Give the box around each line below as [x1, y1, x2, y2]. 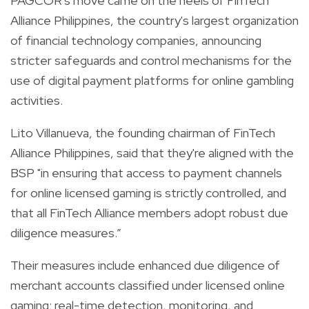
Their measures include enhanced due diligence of [10, 257, 280, 273]
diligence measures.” [10, 224, 121, 241]
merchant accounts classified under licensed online [10, 277, 285, 293]
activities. [10, 92, 63, 108]
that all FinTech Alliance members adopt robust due [10, 204, 288, 221]
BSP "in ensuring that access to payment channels [10, 164, 282, 181]
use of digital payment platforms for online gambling [10, 72, 294, 88]
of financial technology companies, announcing [10, 32, 261, 48]
